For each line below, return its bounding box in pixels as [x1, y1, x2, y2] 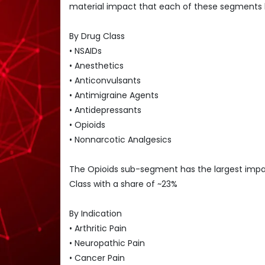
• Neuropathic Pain [69, 237, 145, 249]
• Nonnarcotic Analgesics [69, 133, 172, 146]
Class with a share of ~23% [69, 177, 177, 190]
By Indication [69, 207, 122, 219]
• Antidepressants [69, 104, 141, 116]
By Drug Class [69, 30, 125, 42]
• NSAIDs [69, 44, 102, 57]
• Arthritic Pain [69, 222, 127, 234]
